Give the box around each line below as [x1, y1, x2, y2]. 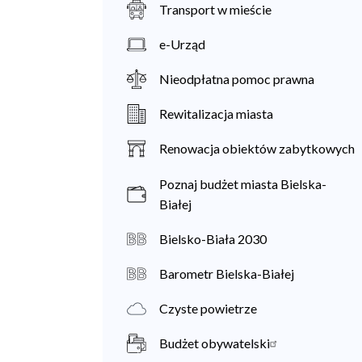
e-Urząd [159, 36, 205, 52]
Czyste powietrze [159, 301, 257, 317]
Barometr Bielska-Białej [159, 265, 294, 281]
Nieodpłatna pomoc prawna [159, 71, 314, 86]
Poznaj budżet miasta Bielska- [159, 175, 326, 192]
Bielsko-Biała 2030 [159, 230, 267, 246]
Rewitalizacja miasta [159, 106, 273, 122]
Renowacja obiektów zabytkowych [159, 141, 355, 157]
